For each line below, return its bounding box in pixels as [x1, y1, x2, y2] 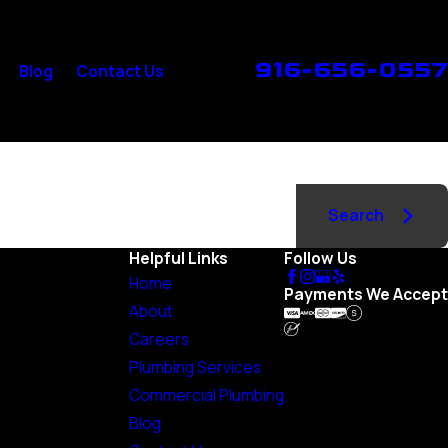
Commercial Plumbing [129, 383, 284, 406]
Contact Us [75, 60, 164, 83]
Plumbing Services [129, 355, 261, 378]
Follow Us [284, 246, 357, 269]
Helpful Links [129, 246, 228, 269]
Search [327, 204, 384, 227]
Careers [129, 327, 189, 350]
